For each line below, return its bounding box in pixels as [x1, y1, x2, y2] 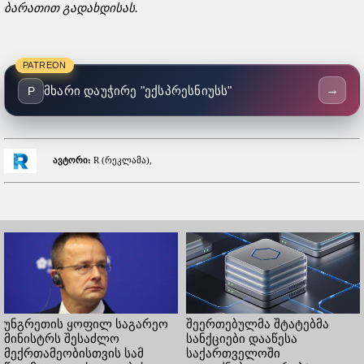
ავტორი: [53, 154, 91, 165]
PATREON [23, 59, 67, 70]
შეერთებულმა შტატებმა [186, 318, 329, 331]
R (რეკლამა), [91, 154, 152, 165]
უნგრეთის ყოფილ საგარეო [4, 318, 168, 331]
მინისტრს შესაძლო [4, 332, 119, 346]
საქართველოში [186, 347, 280, 361]
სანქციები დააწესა [186, 332, 297, 346]
